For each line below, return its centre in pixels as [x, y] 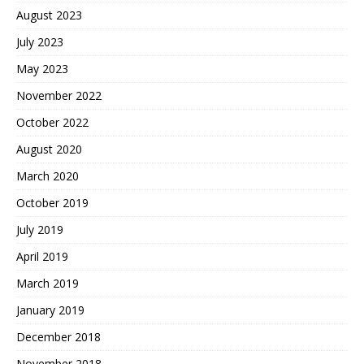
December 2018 [58, 336]
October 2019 [52, 202]
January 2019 [50, 310]
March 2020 [48, 175]
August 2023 [49, 15]
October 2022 [52, 122]
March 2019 [48, 283]
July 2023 [40, 41]
